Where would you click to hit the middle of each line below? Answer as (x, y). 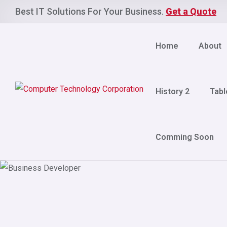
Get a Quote (191, 11)
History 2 (172, 91)
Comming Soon (184, 137)
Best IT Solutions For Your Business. (90, 11)
